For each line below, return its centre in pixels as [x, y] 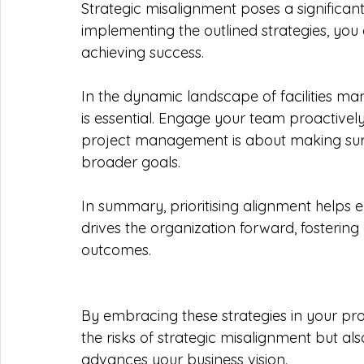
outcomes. [116, 250]
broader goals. [131, 162]
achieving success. [143, 52]
